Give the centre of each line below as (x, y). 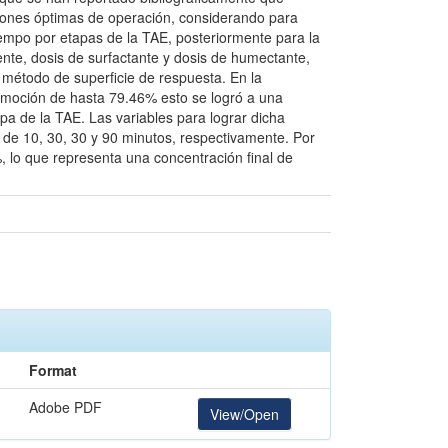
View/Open (244, 414)
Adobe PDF (65, 407)
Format (53, 370)
